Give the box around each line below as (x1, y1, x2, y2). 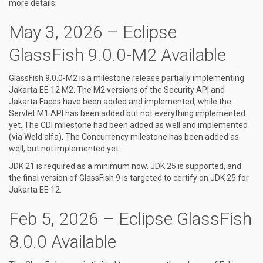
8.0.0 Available (9, 231, 116, 252)
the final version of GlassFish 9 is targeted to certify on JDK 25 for (9, 173, 249, 183)
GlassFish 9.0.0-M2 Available (9, 45, 226, 65)
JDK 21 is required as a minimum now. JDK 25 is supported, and (9, 161, 241, 171)
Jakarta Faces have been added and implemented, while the (9, 97, 231, 106)
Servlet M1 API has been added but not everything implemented (9, 109, 245, 118)
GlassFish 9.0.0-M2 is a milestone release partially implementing (9, 73, 244, 83)
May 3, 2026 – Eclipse (9, 22, 177, 42)
